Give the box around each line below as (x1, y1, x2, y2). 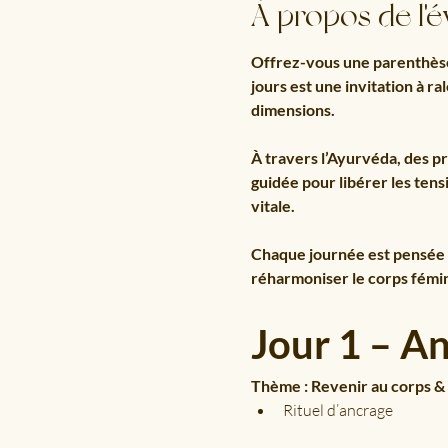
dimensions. (250, 99, 335, 119)
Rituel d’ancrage (282, 399, 393, 420)
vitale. (250, 195, 295, 215)
